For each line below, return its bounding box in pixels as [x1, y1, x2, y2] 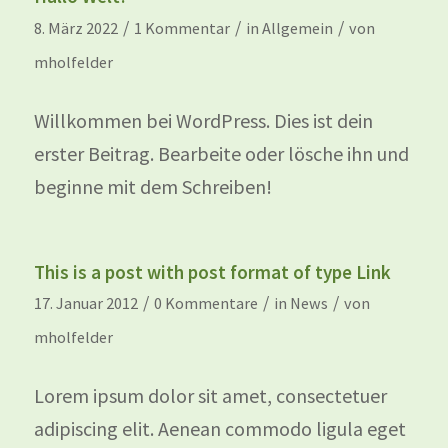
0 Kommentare [153, 293, 258, 313]
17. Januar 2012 [33, 293, 138, 313]
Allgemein [261, 18, 333, 38]
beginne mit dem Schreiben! [33, 174, 272, 199]
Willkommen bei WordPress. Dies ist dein [33, 108, 373, 133]
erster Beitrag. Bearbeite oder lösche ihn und [33, 141, 409, 166]
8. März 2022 [33, 18, 118, 38]
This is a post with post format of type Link [33, 260, 391, 284]
